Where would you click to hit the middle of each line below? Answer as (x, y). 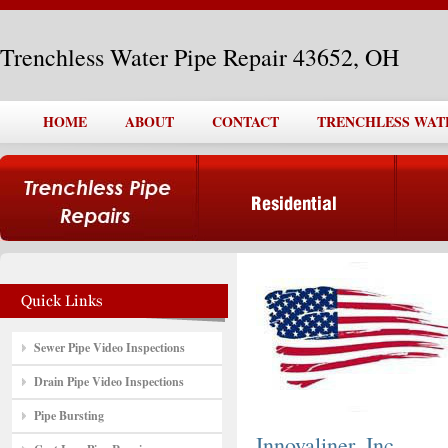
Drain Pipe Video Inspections (109, 381)
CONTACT (245, 121)
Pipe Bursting (69, 415)
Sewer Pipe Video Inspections (109, 347)
